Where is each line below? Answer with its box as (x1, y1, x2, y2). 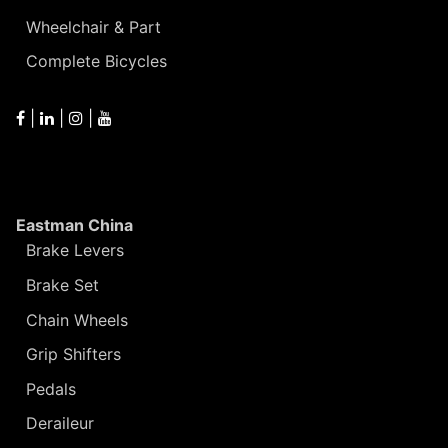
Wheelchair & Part (26, 16, 161, 37)
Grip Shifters (26, 344, 121, 365)
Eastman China (16, 215, 133, 236)
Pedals (26, 378, 76, 399)
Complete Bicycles (26, 51, 167, 72)
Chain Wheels (26, 309, 128, 330)
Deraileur (26, 413, 94, 434)
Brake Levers (26, 240, 124, 261)
